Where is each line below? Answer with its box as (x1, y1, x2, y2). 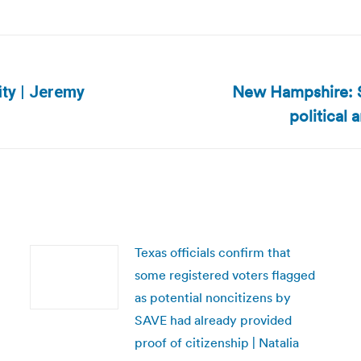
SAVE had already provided (134, 312, 292, 328)
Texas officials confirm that (134, 244, 291, 260)
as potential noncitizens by (134, 289, 291, 305)
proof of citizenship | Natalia (134, 334, 299, 351)
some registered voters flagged (134, 267, 315, 283)
